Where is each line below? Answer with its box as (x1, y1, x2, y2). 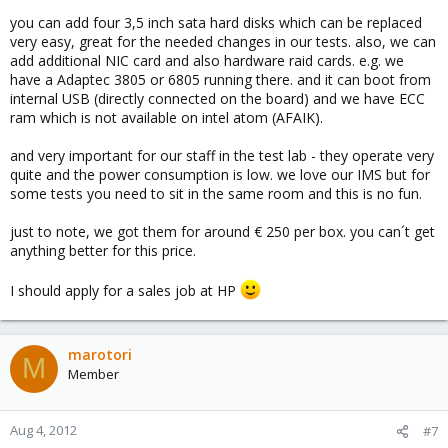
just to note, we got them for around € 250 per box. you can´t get (10, 222, 435, 241)
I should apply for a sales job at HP (10, 280, 240, 300)
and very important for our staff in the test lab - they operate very (10, 146, 434, 165)
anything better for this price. (10, 241, 196, 260)
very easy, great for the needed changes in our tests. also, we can (10, 32, 436, 51)
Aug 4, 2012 (10, 420, 77, 439)
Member (68, 364, 119, 383)
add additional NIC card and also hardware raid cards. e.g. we (10, 51, 404, 70)
